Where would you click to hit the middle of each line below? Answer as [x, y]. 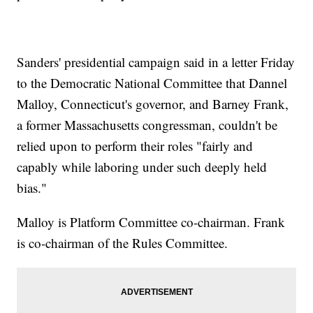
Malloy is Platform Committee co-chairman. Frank [151, 222]
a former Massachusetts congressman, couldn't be [147, 125]
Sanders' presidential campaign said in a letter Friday [156, 62]
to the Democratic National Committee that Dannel [152, 83]
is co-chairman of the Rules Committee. [123, 243]
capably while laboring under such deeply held [142, 167]
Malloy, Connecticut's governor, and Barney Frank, [153, 104]
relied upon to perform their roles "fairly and [135, 146]
